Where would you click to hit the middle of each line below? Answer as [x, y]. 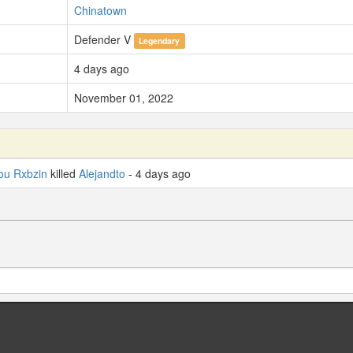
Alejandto [102, 174]
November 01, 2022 [124, 98]
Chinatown [100, 11]
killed [63, 174]
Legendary [160, 41]
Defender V [104, 40]
